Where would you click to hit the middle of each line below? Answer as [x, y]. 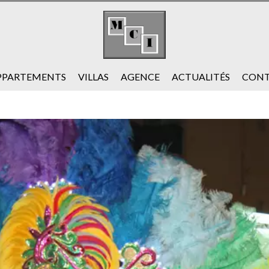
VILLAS [93, 77]
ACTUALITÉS [201, 77]
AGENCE [140, 77]
